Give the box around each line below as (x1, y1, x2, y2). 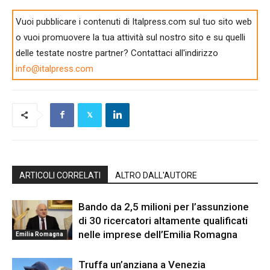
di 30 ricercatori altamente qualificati (78, 214, 248, 227)
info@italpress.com (16, 63, 94, 74)
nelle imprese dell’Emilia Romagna (78, 228, 237, 240)
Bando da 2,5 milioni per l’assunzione (78, 200, 249, 213)
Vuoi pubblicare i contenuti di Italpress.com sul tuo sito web (16, 16, 253, 27)
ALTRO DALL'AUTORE (115, 170, 197, 180)
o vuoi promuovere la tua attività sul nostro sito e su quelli (16, 31, 246, 43)
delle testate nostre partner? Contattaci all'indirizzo (16, 47, 219, 58)
